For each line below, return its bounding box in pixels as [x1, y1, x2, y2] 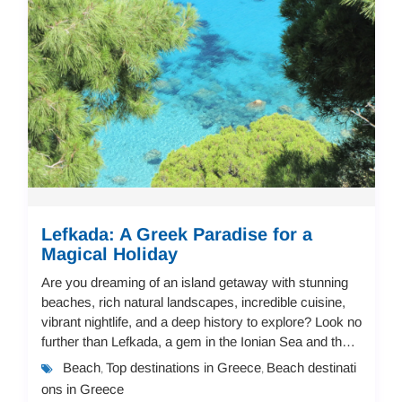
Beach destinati [266, 359, 356, 375]
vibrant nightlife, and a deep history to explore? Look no [40, 313, 362, 329]
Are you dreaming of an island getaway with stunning [40, 274, 348, 290]
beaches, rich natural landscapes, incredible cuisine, [40, 293, 345, 310]
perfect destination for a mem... [40, 353, 223, 369]
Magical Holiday [40, 243, 178, 264]
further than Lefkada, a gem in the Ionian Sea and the [40, 333, 349, 349]
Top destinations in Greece [105, 359, 261, 375]
